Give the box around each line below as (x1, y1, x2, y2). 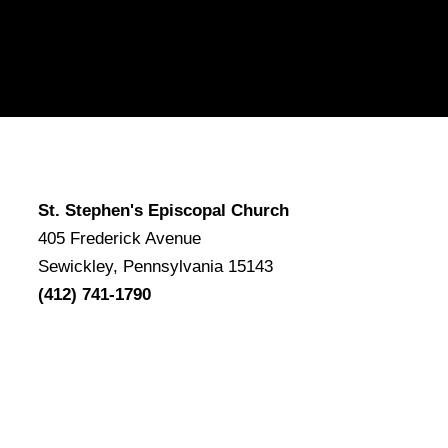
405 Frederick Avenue (37, 229, 201, 248)
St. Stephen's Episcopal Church (37, 201, 289, 220)
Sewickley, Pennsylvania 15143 (37, 257, 273, 276)
